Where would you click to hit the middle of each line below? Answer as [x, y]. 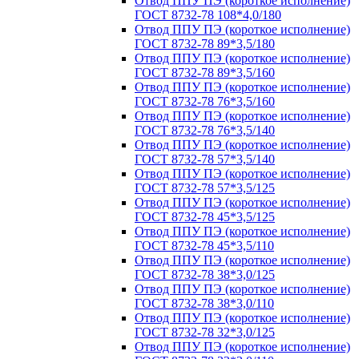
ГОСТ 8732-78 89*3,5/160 [205, 73]
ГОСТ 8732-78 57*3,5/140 [205, 159]
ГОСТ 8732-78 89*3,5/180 [205, 44]
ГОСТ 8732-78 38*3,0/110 [204, 303]
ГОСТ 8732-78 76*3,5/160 [205, 101]
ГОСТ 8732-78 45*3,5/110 [204, 246]
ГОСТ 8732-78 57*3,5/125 [205, 188]
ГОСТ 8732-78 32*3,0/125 [205, 332]
